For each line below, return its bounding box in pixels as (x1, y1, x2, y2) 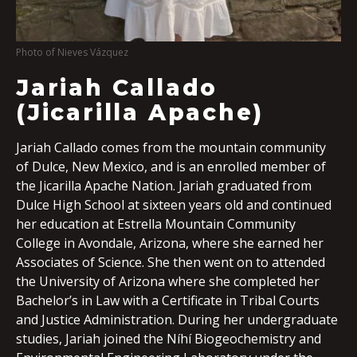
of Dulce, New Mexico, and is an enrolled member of (16, 158, 326, 176)
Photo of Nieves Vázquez (16, 45, 128, 60)
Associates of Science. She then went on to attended (16, 253, 325, 272)
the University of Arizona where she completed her (16, 273, 320, 291)
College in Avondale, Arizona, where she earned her (16, 234, 324, 253)
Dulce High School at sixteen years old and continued (16, 196, 331, 214)
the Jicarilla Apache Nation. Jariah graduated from (16, 177, 312, 195)
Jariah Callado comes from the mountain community (16, 139, 326, 157)
